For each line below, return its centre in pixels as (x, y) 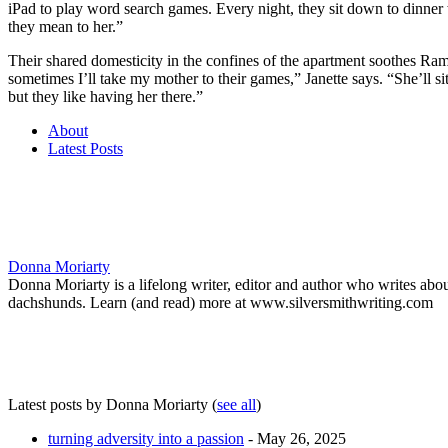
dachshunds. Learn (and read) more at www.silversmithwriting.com (220, 302)
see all (236, 404)
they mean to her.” (65, 26)
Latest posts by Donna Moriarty (110, 404)
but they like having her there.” (105, 96)
